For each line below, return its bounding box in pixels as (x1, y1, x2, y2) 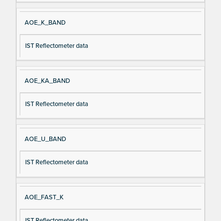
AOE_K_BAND (24, 18, 66, 27)
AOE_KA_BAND (24, 76, 70, 85)
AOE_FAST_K (24, 193, 64, 202)
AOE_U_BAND (24, 135, 66, 143)
